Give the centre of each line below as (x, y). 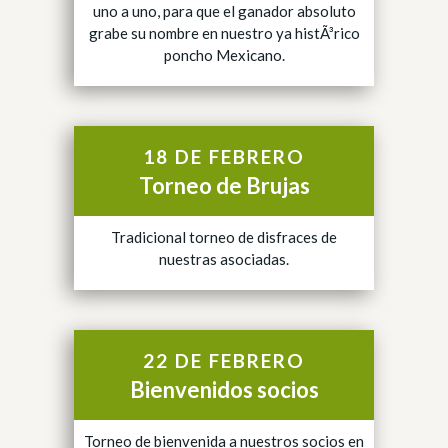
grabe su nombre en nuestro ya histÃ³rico (224, 33)
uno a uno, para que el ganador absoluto (224, 11)
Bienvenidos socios (224, 389)
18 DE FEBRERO (224, 156)
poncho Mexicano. (224, 55)
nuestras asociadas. (224, 259)
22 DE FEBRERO (224, 360)
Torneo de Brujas (224, 185)
